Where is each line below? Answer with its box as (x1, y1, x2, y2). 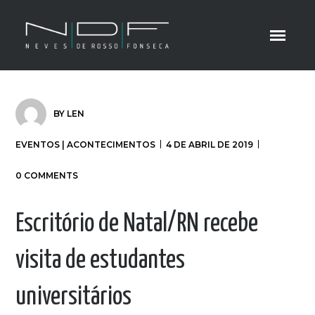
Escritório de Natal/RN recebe (15, 212, 259, 237)
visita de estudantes (15, 248, 186, 274)
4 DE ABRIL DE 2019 (166, 139, 254, 150)
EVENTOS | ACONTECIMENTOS (15, 139, 156, 150)
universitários (15, 285, 132, 310)
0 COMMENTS (15, 170, 79, 181)
